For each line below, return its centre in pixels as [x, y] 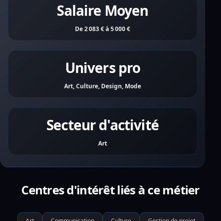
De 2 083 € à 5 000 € [103, 29]
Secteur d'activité [103, 125]
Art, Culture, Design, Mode [103, 86]
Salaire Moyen [103, 10]
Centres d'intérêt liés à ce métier [110, 190]
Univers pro [103, 68]
